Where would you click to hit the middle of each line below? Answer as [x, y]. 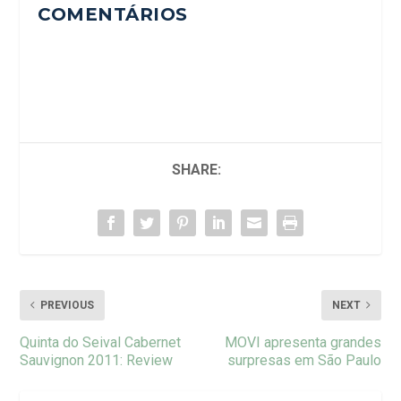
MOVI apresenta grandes [303, 342]
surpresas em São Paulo [304, 360]
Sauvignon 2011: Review [97, 360]
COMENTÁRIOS [113, 14]
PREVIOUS [68, 305]
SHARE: [196, 169]
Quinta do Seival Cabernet [101, 342]
